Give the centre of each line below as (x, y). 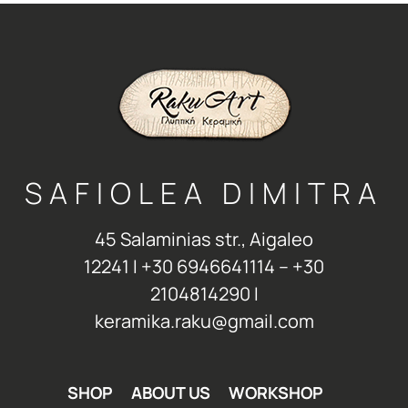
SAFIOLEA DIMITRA (204, 194)
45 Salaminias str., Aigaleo (204, 240)
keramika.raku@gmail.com (204, 321)
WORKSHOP (275, 393)
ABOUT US (170, 393)
